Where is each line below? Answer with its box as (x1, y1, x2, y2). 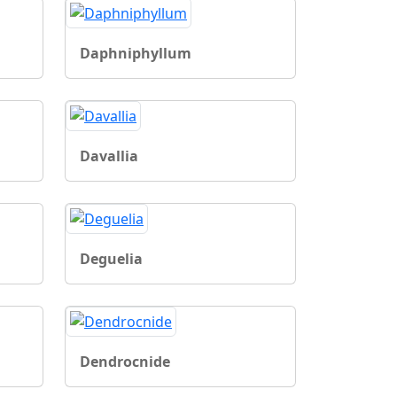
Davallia (80, 145, 138, 166)
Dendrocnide (80, 351, 170, 371)
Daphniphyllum (80, 43, 191, 63)
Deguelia (80, 248, 143, 269)
